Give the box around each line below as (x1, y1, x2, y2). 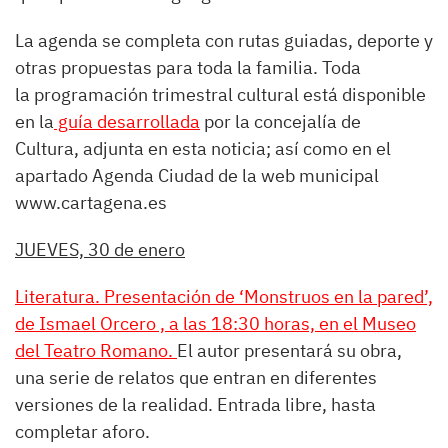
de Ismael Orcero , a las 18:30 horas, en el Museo (15, 312, 416, 335)
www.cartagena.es (15, 191, 167, 214)
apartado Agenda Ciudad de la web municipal (15, 164, 379, 187)
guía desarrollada (54, 110, 200, 133)
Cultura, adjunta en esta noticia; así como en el (15, 137, 391, 160)
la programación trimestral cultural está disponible (15, 83, 426, 106)
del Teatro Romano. (15, 339, 177, 362)
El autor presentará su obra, (177, 339, 402, 362)
